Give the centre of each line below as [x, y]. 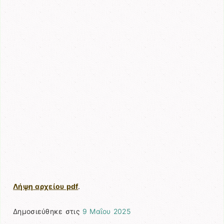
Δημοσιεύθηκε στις [48, 211]
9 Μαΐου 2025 [106, 211]
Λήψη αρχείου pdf [46, 186]
